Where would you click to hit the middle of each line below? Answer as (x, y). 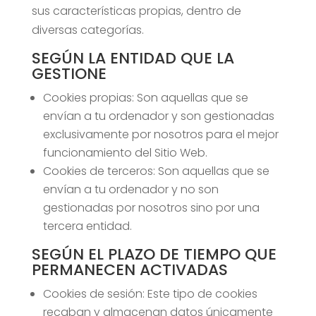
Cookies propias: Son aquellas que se (145, 98)
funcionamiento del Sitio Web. (125, 153)
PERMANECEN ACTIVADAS (129, 270)
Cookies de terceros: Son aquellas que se (156, 171)
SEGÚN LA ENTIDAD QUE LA (133, 58)
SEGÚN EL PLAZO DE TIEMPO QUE (154, 254)
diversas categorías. (87, 30)
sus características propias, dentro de (136, 11)
